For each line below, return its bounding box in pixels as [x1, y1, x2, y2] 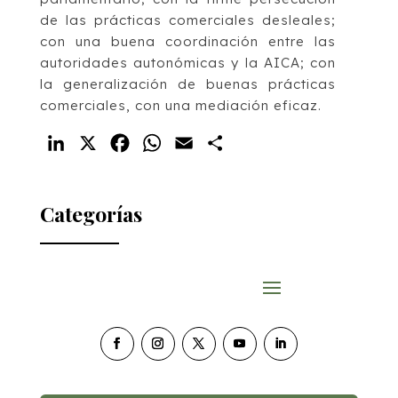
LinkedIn [68, 134, 133, 153]
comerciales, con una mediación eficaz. [39, 97, 322, 115]
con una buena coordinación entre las [39, 33, 337, 51]
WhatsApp [163, 134, 242, 153]
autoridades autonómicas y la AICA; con [39, 54, 337, 72]
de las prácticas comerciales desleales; [39, 12, 337, 29]
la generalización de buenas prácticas [39, 76, 337, 93]
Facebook [131, 134, 208, 153]
